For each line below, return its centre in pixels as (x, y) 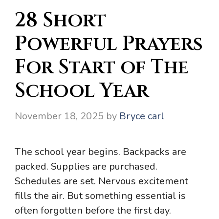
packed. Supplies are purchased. (86, 166)
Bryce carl (142, 116)
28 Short (60, 20)
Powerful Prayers (109, 44)
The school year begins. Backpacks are (100, 152)
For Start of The (102, 67)
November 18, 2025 (59, 116)
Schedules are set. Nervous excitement (101, 181)
